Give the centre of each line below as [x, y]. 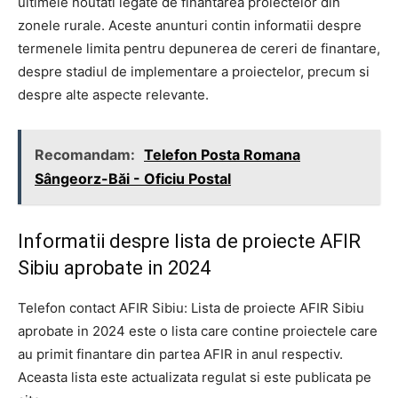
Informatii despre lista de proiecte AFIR [189, 242]
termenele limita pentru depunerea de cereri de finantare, [199, 49]
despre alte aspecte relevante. [113, 95]
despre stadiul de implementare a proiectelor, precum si [194, 72]
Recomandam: [87, 155]
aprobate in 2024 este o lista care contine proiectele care [198, 331]
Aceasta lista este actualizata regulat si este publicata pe [195, 378]
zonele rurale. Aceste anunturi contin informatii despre [190, 26]
